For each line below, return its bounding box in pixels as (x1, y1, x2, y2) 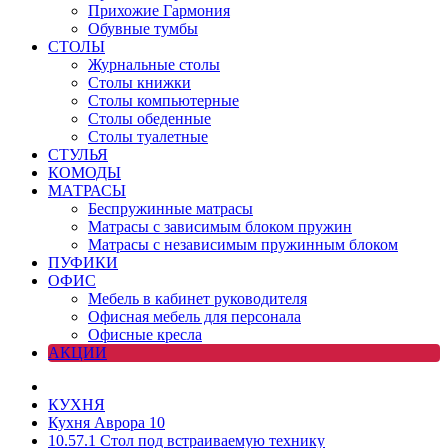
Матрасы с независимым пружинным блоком (88, 236, 398, 253)
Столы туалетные (88, 128, 208, 145)
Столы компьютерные (88, 92, 239, 109)
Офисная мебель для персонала (88, 308, 301, 325)
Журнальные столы (88, 56, 220, 73)
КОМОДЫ (48, 164, 121, 181)
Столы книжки (88, 74, 191, 91)
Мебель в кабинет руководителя (88, 290, 307, 307)
